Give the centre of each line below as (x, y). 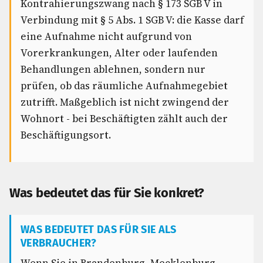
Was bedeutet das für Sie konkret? (107, 193)
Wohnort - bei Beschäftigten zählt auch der (124, 119)
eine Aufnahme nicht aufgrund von (106, 36)
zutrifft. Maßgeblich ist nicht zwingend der (125, 102)
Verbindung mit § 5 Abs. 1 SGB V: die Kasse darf (132, 20)
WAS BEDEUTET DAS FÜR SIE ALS (99, 230)
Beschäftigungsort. (66, 135)
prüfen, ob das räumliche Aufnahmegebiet (124, 86)
